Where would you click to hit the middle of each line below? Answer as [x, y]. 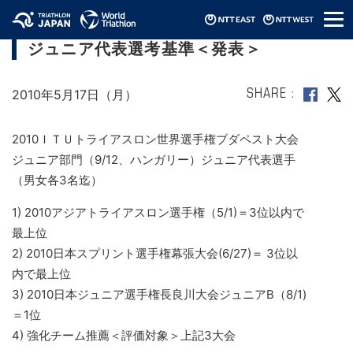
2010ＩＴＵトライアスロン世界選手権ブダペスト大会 [155, 139]
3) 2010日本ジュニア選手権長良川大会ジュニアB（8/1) [159, 294]
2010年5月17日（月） [74, 95]
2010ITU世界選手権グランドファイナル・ [182, 32]
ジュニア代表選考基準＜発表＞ [145, 50]
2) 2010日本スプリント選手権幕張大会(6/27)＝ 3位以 [155, 253]
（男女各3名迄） [57, 180]
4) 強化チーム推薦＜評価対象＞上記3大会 [124, 335]
